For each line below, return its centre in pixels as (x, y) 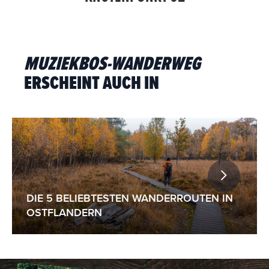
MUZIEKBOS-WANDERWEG (112, 64)
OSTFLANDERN (65, 212)
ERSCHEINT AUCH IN (92, 83)
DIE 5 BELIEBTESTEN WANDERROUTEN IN (130, 198)
